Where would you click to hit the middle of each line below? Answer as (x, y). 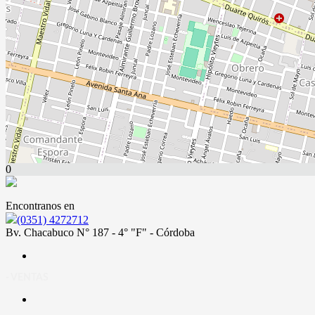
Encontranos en (40, 206)
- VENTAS (27, 278)
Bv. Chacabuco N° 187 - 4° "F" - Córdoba (100, 232)
